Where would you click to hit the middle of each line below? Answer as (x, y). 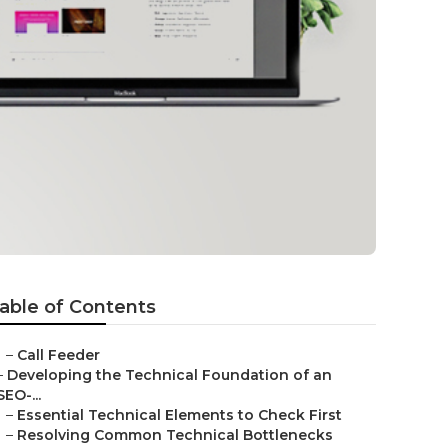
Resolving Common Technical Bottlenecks (175, 435)
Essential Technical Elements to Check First (179, 415)
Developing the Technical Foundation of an (169, 375)
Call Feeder (58, 355)
